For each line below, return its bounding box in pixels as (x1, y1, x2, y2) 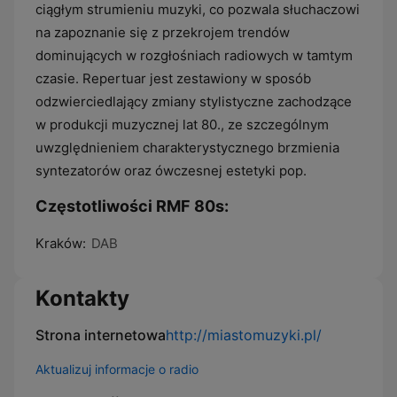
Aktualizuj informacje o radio (35, 362, 198, 377)
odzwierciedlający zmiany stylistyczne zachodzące (35, 93, 352, 110)
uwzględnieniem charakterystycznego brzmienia (35, 139, 339, 156)
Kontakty (35, 285, 129, 311)
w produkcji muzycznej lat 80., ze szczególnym (35, 116, 329, 133)
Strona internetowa (35, 326, 166, 344)
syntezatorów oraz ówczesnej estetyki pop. (35, 162, 307, 179)
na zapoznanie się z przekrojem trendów (35, 24, 290, 41)
